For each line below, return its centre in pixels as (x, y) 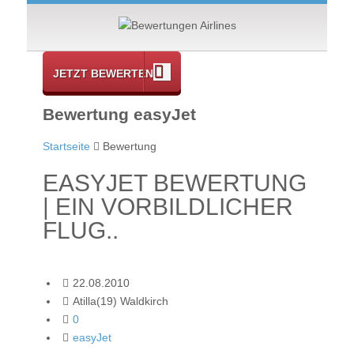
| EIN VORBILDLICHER (168, 206)
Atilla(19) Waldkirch (120, 301)
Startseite (66, 146)
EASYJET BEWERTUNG (175, 183)
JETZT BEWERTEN (103, 73)
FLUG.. (81, 230)
